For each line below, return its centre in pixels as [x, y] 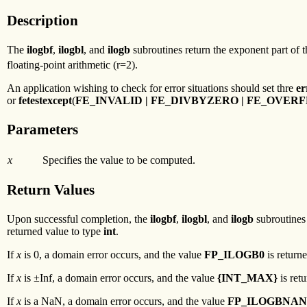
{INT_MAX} [247, 278]
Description [42, 20]
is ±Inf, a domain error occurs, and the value [119, 278]
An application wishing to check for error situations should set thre [151, 88]
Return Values [51, 190]
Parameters [42, 130]
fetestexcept [45, 101]
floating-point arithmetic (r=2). [72, 65]
